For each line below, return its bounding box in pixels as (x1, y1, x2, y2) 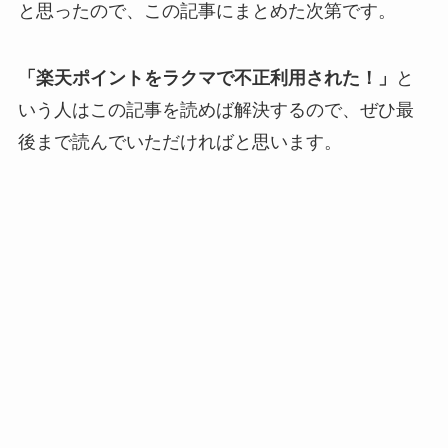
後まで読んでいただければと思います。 (17, 132, 342, 153)
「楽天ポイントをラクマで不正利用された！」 (17, 68, 396, 89)
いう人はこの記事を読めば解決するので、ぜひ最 (17, 100, 414, 121)
